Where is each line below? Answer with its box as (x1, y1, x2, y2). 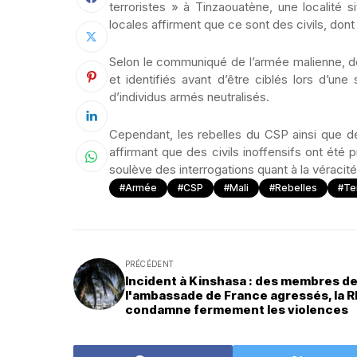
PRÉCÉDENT (125, 259, 174, 269)
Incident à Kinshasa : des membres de (125, 273, 255, 288)
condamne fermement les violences (125, 302, 348, 317)
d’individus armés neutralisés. (109, 89, 269, 104)
